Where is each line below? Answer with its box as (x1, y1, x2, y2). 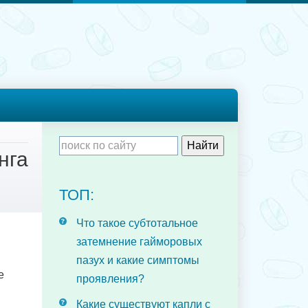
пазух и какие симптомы (76, 254, 199, 266)
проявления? (76, 273, 144, 285)
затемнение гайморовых (76, 236, 202, 247)
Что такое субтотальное (76, 217, 198, 229)
